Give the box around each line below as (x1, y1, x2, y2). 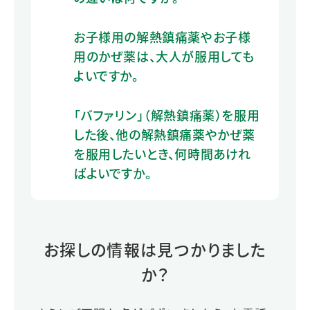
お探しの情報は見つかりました (43, 237, 267, 261)
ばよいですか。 (73, 163, 152, 182)
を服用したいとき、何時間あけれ (73, 144, 251, 163)
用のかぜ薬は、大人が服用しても (73, 46, 255, 65)
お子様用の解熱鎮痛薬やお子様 (73, 27, 251, 46)
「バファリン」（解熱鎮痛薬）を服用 (73, 105, 260, 124)
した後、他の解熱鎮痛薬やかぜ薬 (73, 125, 255, 143)
